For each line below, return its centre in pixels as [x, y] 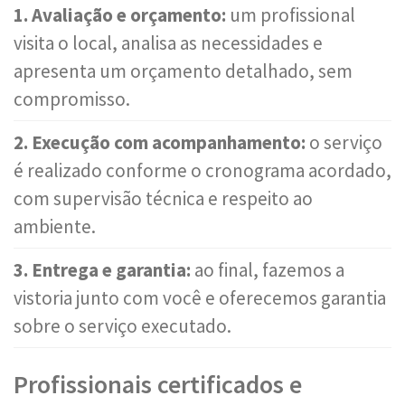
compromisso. [72, 99]
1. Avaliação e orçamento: [120, 15]
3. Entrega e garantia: [102, 270]
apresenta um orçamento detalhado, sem [183, 71]
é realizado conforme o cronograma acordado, [202, 170]
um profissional [291, 15]
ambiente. [55, 226]
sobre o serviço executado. [122, 326]
